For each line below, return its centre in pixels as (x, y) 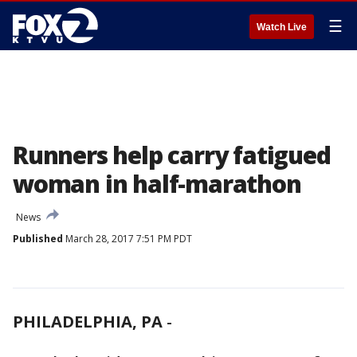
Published (38, 239)
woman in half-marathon (157, 184)
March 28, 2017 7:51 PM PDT (127, 239)
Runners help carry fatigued (172, 155)
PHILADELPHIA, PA (88, 322)
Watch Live (282, 27)
